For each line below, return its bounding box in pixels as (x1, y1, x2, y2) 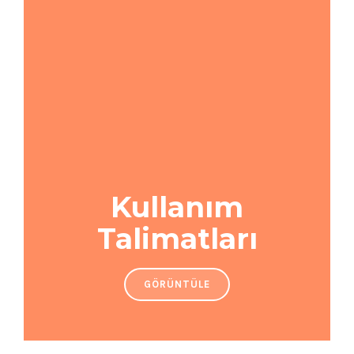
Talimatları (96, 221, 258, 257)
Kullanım (111, 190, 243, 225)
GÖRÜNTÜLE (144, 277, 210, 290)
